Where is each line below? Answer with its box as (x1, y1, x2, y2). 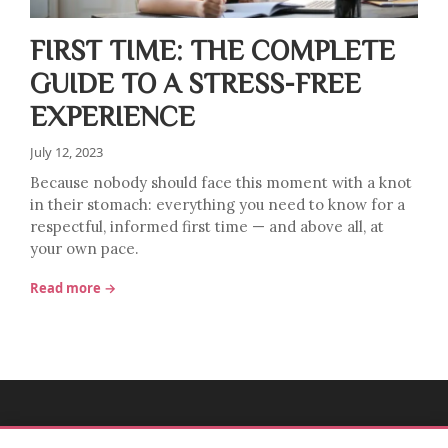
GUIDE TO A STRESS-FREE (30, 68, 361, 96)
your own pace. (30, 239, 139, 258)
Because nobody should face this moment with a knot (30, 173, 412, 192)
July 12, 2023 (30, 143, 103, 161)
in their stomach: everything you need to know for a (30, 195, 405, 214)
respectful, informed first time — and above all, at (30, 217, 384, 236)
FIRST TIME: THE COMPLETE (30, 35, 395, 63)
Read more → (30, 279, 116, 297)
